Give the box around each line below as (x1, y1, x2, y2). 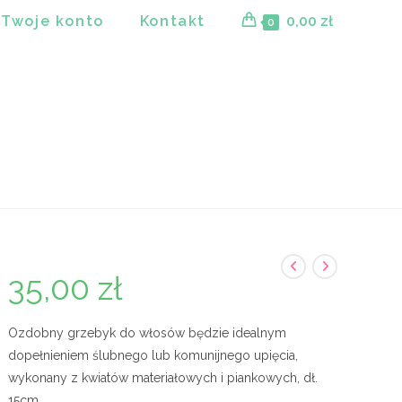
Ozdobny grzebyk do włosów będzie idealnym (8, 326, 287, 340)
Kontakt (139, 13, 205, 30)
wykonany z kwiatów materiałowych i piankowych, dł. (8, 371, 319, 385)
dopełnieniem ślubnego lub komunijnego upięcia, (8, 348, 299, 363)
